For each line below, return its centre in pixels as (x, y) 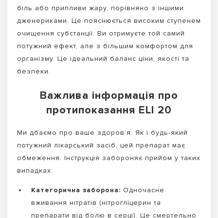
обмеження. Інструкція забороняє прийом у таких (109, 158)
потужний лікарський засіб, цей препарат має (101, 145)
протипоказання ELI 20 (109, 110)
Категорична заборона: (76, 190)
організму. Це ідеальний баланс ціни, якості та (103, 58)
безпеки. (34, 71)
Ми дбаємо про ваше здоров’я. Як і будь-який (102, 132)
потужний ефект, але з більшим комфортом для (105, 46)
